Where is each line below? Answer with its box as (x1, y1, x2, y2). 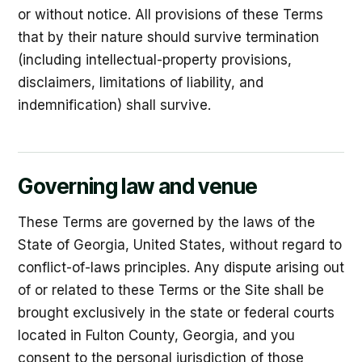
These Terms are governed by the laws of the (18, 214, 315, 230)
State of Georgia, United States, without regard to (18, 237, 342, 253)
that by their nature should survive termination (18, 29, 319, 45)
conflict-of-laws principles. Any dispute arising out (18, 259, 344, 276)
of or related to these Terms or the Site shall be (18, 282, 324, 298)
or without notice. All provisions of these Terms (18, 6, 323, 23)
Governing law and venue (18, 174, 259, 199)
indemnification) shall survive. (18, 97, 211, 113)
